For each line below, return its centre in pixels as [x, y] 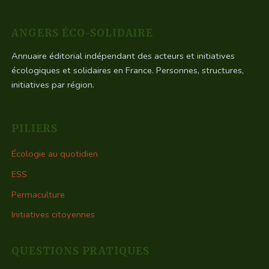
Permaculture [38, 194]
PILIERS [35, 128]
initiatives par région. [53, 84]
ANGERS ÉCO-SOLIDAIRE [82, 33]
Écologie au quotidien [55, 154]
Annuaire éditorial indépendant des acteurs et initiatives [123, 56]
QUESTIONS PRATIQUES [81, 251]
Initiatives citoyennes [53, 215]
